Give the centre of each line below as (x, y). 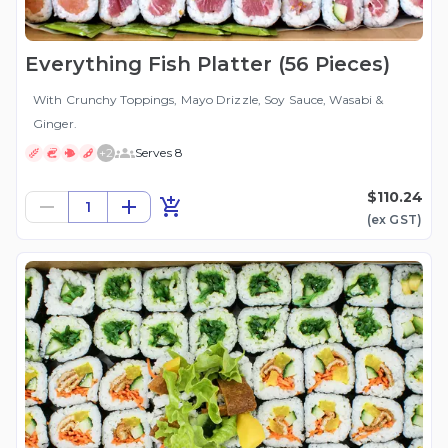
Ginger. (55, 124)
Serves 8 (159, 153)
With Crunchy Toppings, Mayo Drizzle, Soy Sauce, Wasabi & (208, 100)
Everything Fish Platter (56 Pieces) (207, 64)
